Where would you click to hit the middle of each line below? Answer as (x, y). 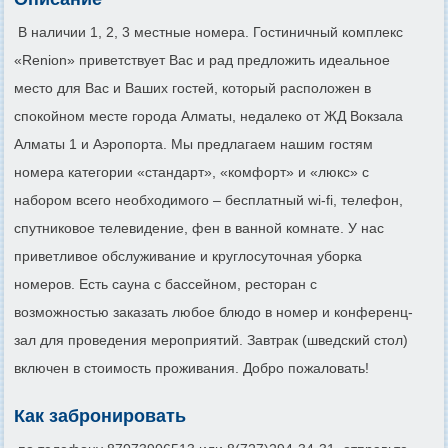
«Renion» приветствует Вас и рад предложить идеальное (202, 59)
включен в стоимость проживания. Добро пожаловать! (191, 367)
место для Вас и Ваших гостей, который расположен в (192, 87)
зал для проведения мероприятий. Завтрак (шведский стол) (211, 339)
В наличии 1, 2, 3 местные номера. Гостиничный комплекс (208, 31)
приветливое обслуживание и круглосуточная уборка (188, 255)
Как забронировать (100, 415)
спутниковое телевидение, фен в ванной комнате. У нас (199, 227)
